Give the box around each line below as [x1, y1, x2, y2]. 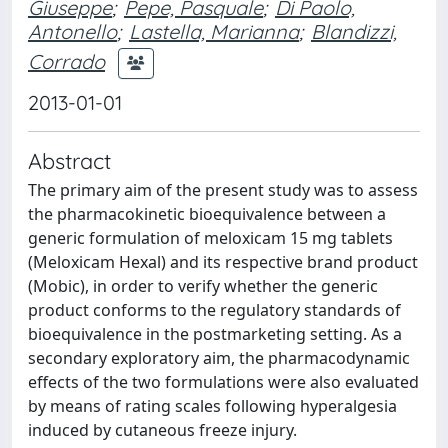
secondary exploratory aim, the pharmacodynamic [28, 347, 410, 369]
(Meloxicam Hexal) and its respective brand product [28, 251, 418, 273]
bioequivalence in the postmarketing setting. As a [28, 323, 402, 345]
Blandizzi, [311, 19, 397, 44]
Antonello [28, 19, 117, 44]
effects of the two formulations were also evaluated [28, 371, 419, 393]
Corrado [28, 48, 105, 74]
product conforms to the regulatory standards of [28, 299, 401, 321]
